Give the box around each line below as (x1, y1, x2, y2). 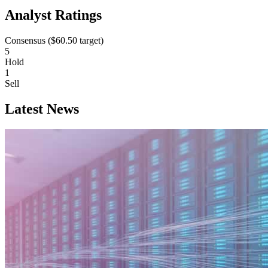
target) (77, 35, 103, 45)
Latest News (5, 100, 79, 117)
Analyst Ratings (5, 7, 102, 23)
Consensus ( (5, 35, 51, 45)
